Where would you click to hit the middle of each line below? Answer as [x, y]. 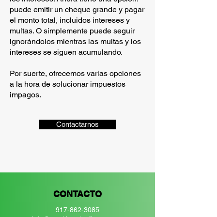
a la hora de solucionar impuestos [68, 84]
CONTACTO [77, 194]
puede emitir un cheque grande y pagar [77, 9]
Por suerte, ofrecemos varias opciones [75, 73]
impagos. [25, 95]
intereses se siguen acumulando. [66, 52]
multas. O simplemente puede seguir [72, 31]
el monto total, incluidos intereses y [70, 20]
